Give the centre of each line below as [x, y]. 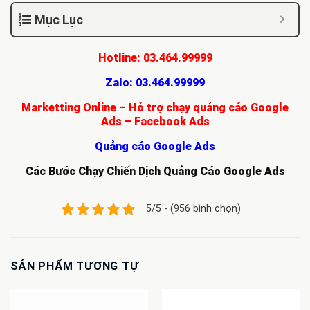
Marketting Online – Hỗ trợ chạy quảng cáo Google [155, 108]
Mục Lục [59, 20]
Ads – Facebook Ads [155, 122]
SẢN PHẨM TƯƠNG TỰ [75, 266]
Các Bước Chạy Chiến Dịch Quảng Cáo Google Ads [155, 172]
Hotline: [120, 58]
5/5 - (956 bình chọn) [193, 209]
